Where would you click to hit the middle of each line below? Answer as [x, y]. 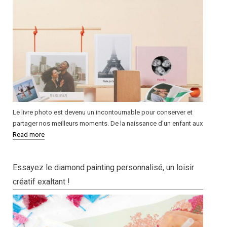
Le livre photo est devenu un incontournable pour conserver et [103, 112]
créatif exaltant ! [41, 182]
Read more [29, 135]
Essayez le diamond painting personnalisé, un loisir [103, 168]
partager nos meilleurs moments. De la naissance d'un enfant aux [108, 124]
